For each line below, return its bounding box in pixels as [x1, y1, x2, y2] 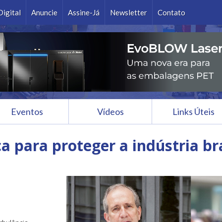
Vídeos [97, 106, 124, 117]
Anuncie [31, 8, 57, 17]
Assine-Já [68, 8, 100, 17]
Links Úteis [172, 106, 215, 117]
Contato [158, 8, 185, 17]
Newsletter [110, 8, 147, 17]
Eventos [11, 106, 43, 117]
